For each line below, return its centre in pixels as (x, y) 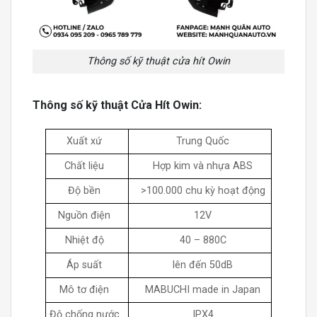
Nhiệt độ (84, 240)
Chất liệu (84, 166)
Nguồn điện (84, 215)
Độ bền (84, 190)
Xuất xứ (84, 141)
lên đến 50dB (203, 265)
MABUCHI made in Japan (203, 289)
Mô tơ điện (84, 289)
